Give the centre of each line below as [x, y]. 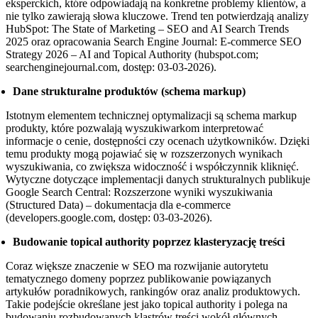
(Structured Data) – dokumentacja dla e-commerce [118, 205]
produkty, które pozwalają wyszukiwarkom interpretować [135, 128]
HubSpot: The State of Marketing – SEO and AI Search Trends [147, 29]
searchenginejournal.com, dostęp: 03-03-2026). [111, 67]
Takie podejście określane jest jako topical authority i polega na [147, 305]
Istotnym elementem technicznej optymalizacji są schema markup [151, 116]
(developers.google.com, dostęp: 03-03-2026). [109, 218]
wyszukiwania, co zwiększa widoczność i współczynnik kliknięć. [152, 167]
